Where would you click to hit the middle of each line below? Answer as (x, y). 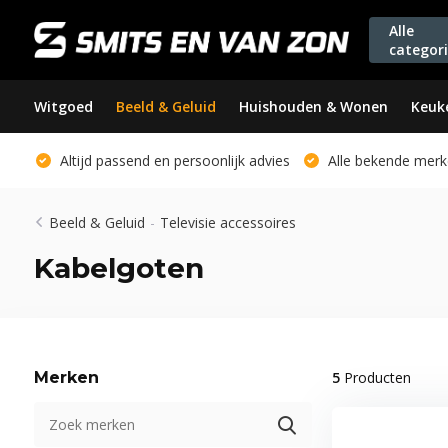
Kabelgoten (118, 268)
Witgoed (63, 106)
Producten (375, 377)
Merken (66, 377)
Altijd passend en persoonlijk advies (172, 160)
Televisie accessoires (227, 222)
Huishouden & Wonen (313, 106)
